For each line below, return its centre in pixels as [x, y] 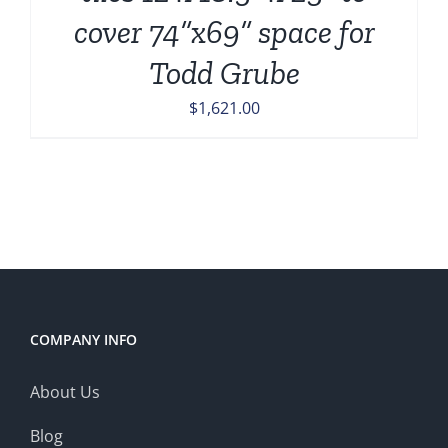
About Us [65, 391]
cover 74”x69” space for [224, 31]
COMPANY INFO [83, 339]
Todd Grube [224, 72]
